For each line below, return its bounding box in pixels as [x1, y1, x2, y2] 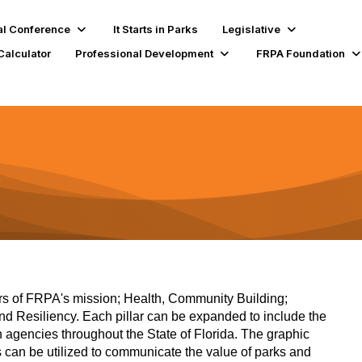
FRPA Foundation [255, 46, 345, 60]
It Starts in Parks [112, 22, 198, 36]
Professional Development [74, 46, 213, 60]
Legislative [221, 22, 280, 36]
